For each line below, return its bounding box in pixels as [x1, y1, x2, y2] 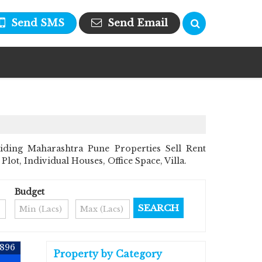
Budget [14, 187, 44, 197]
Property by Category [54, 248, 162, 260]
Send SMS [11, 16, 64, 29]
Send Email [108, 16, 168, 29]
